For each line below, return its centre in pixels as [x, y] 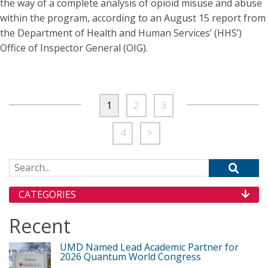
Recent [40, 226]
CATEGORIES [47, 195]
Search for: [33, 166]
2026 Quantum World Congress [130, 257]
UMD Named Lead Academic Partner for [149, 247]
